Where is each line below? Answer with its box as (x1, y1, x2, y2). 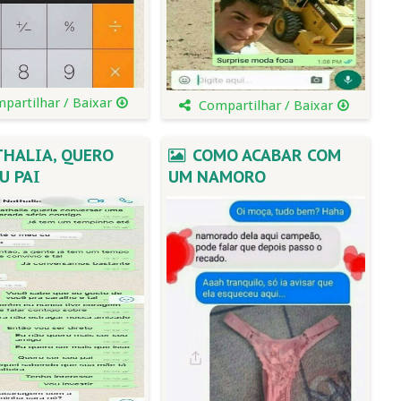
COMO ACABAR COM (188, 145, 341, 166)
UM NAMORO (167, 166, 266, 187)
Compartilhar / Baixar (194, 98, 337, 114)
